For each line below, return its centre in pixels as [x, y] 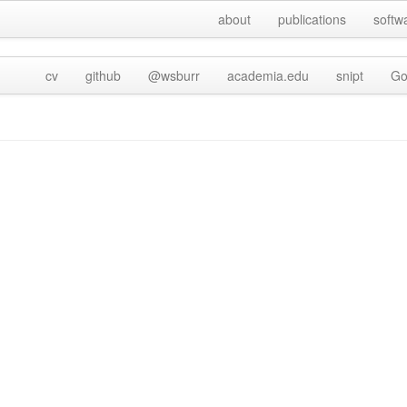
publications [312, 19]
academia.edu [268, 75]
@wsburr [174, 75]
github [103, 75]
